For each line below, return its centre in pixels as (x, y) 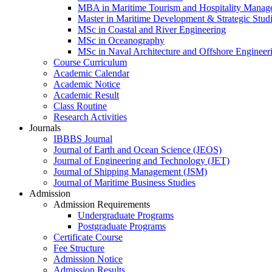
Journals (45, 127)
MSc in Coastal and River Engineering (152, 29)
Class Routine (80, 106)
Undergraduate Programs (126, 215)
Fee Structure (79, 248)
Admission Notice (88, 259)
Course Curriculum (90, 62)
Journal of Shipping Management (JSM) (130, 171)
